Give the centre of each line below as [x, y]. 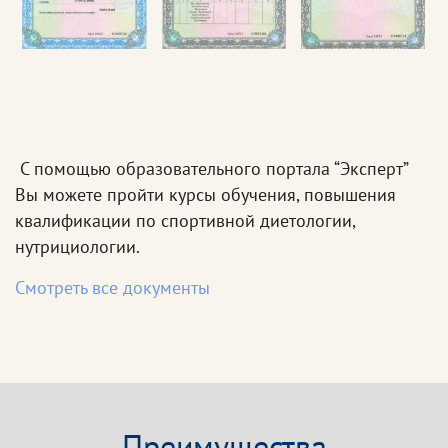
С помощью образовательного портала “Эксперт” [211, 169]
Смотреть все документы [112, 288]
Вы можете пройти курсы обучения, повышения [205, 195]
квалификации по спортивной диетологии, [185, 221]
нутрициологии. [77, 247]
